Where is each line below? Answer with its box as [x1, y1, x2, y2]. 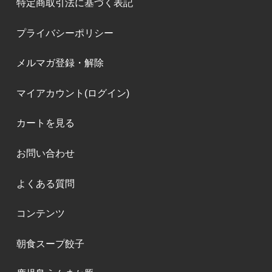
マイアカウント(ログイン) [16, 87, 129, 98]
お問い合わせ [16, 148, 75, 158]
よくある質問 [16, 178, 75, 189]
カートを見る [16, 118, 75, 129]
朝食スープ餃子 [16, 238, 84, 249]
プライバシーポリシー [16, 27, 114, 38]
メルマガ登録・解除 [16, 58, 104, 69]
